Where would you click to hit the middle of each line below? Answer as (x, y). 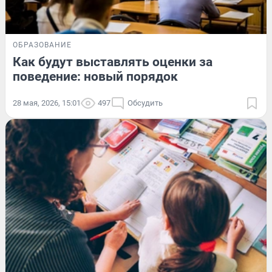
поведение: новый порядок (95, 77)
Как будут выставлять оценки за (113, 62)
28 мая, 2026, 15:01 (47, 103)
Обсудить (145, 103)
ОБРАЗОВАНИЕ (42, 45)
